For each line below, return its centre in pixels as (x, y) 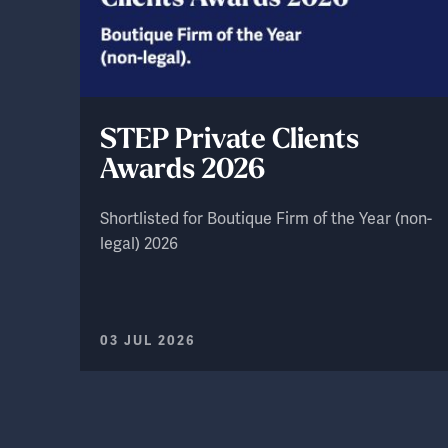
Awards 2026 (182, 171)
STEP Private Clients (229, 141)
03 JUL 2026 (148, 341)
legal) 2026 (139, 244)
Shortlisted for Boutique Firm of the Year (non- (266, 219)
